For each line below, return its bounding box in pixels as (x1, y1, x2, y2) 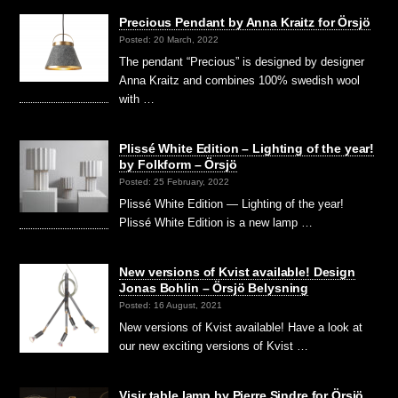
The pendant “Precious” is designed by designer (119, 54, 365, 68)
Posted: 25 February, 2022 (119, 176, 230, 187)
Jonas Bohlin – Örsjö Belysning (119, 280, 309, 295)
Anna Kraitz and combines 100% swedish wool (119, 73, 361, 87)
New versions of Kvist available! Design (119, 264, 355, 279)
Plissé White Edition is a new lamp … (119, 215, 314, 229)
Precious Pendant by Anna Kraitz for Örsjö (119, 14, 370, 29)
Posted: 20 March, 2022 (119, 34, 219, 44)
